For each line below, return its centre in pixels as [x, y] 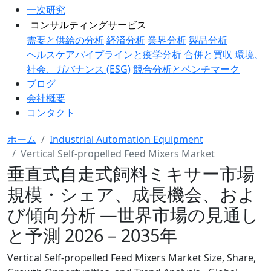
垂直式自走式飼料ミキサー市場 [131, 173]
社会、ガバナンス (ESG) [79, 69]
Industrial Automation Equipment [126, 139]
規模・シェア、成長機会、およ [132, 194]
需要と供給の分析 [65, 40]
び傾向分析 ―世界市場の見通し [133, 214]
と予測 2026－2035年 [92, 235]
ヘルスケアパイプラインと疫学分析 [104, 54]
